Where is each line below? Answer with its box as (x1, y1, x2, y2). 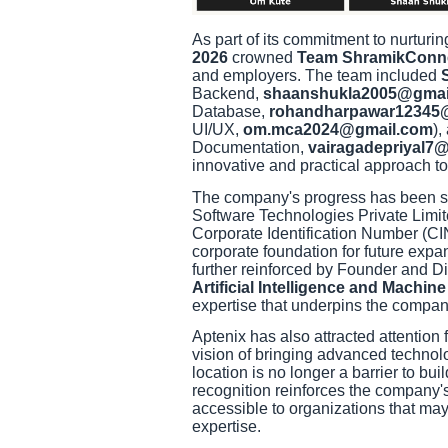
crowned (228, 49, 297, 67)
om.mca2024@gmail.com (243, 121, 433, 139)
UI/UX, (192, 121, 243, 139)
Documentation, (192, 139, 308, 157)
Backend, (192, 85, 263, 103)
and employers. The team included (192, 67, 441, 85)
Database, (192, 103, 269, 121)
